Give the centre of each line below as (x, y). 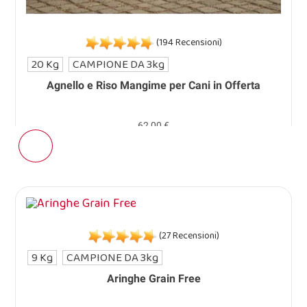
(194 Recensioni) (188, 43)
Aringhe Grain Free (153, 279)
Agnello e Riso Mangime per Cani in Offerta (153, 86)
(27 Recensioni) (188, 236)
